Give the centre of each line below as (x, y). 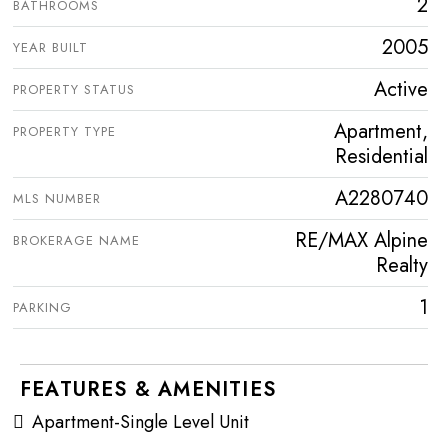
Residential (381, 156)
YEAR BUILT (50, 47)
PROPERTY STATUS (74, 89)
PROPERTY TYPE (64, 131)
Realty (402, 265)
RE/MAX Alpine (361, 240)
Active (401, 89)
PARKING (42, 307)
